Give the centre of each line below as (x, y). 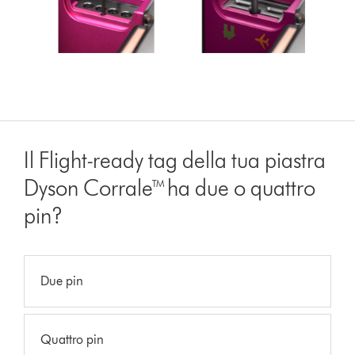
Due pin (62, 281)
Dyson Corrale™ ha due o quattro (170, 187)
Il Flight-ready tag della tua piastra (175, 160)
